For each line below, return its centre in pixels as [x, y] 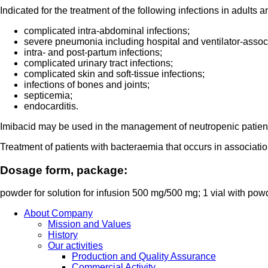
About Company [58, 214]
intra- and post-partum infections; [93, 52]
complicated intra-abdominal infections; [107, 31]
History [63, 235]
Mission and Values [89, 224]
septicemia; [48, 95]
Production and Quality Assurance [144, 257]
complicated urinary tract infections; [98, 63]
